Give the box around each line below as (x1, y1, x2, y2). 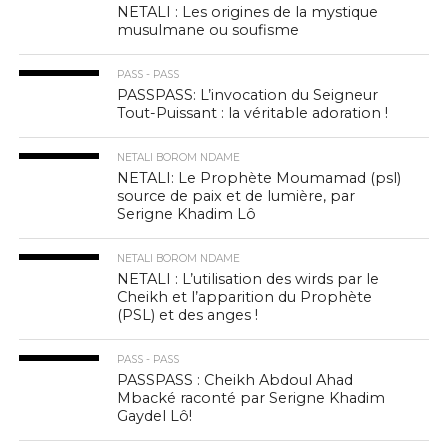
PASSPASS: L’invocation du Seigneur (117, 85, 379, 104)
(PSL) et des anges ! (117, 305, 259, 324)
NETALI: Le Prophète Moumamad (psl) (117, 168, 402, 187)
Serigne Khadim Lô (117, 204, 257, 223)
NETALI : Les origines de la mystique (117, 2, 379, 21)
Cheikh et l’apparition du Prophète (117, 287, 373, 306)
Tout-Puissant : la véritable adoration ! (117, 103, 389, 122)
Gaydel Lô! (117, 406, 193, 425)
